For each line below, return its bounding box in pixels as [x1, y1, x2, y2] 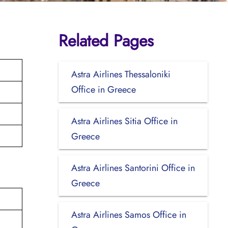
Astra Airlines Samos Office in [71, 208, 186, 221]
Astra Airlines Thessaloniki [71, 67, 170, 81]
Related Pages [58, 28, 154, 52]
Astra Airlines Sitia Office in [71, 114, 178, 128]
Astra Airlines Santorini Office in [71, 161, 195, 175]
